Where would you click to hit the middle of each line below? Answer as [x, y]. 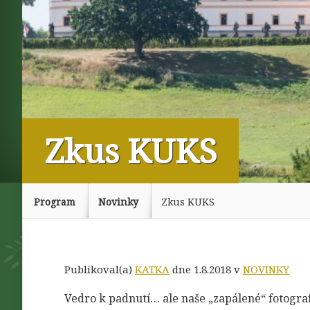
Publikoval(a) [100, 269]
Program [55, 202]
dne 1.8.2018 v [206, 269]
